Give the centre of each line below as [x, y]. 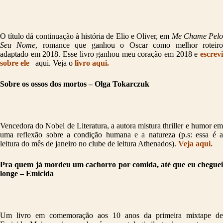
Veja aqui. [195, 144]
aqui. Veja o [54, 63]
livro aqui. [92, 63]
